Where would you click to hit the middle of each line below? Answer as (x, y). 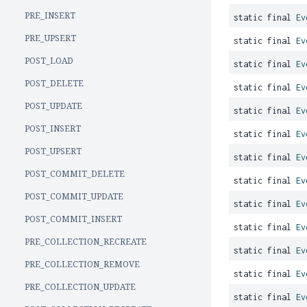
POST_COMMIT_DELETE (75, 174)
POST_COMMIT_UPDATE (74, 196)
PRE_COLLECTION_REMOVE (82, 264)
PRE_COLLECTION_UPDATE (80, 287)
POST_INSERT (53, 128)
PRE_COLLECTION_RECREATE (86, 242)
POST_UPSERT (53, 151)
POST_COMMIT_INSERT (73, 219)
